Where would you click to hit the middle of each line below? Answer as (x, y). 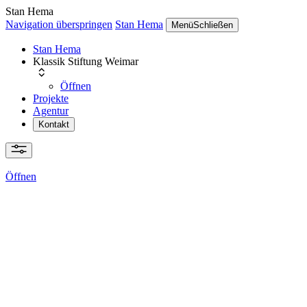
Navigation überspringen (59, 24)
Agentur (51, 111)
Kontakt (54, 124)
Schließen (213, 25)
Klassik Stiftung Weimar (86, 61)
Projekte (51, 98)
